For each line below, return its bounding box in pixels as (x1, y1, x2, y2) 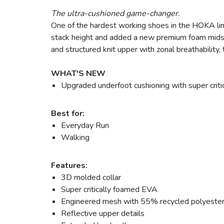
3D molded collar (61, 172, 121, 183)
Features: (51, 160, 87, 171)
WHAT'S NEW (51, 68, 105, 79)
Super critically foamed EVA (61, 184, 157, 195)
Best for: (51, 108, 84, 119)
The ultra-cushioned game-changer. (51, 8, 180, 19)
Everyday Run (61, 120, 109, 131)
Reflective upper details (61, 208, 144, 219)
